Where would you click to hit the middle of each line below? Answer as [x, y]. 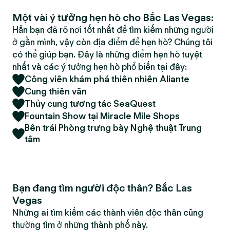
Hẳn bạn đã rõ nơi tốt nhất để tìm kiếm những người [113, 30]
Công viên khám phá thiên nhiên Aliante [107, 79]
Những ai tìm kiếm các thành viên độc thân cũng [108, 213]
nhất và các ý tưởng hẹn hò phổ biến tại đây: [100, 67]
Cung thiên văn [56, 91]
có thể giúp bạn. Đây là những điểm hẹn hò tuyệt [107, 54]
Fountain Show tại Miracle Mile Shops [102, 116]
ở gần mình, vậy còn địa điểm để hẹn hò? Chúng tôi [112, 42]
